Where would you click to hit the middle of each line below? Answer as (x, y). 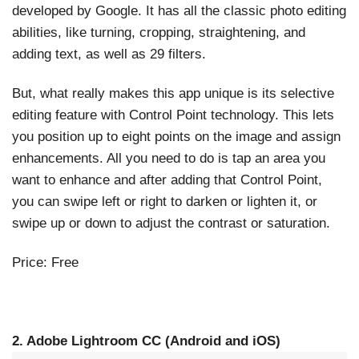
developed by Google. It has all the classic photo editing (179, 10)
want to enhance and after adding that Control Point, (167, 179)
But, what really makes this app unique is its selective (173, 93)
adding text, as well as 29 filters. (109, 54)
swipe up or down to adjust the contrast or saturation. (171, 223)
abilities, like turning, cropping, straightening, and (159, 32)
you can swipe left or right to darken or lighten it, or (165, 201)
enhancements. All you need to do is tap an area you (169, 158)
